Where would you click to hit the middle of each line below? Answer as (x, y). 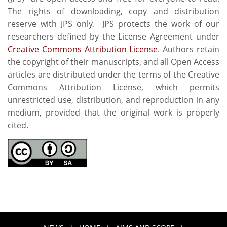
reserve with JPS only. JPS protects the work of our (113, 24)
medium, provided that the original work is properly (113, 112)
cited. (18, 125)
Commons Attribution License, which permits (113, 87)
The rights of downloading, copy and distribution (113, 11)
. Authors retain (189, 49)
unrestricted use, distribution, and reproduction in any (113, 100)
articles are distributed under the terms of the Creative (113, 74)
